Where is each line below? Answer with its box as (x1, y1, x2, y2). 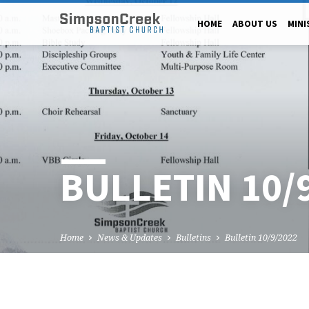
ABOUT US (232, 18, 277, 30)
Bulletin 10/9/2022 (225, 232, 297, 244)
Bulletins (176, 232, 211, 244)
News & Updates (97, 232, 162, 244)
